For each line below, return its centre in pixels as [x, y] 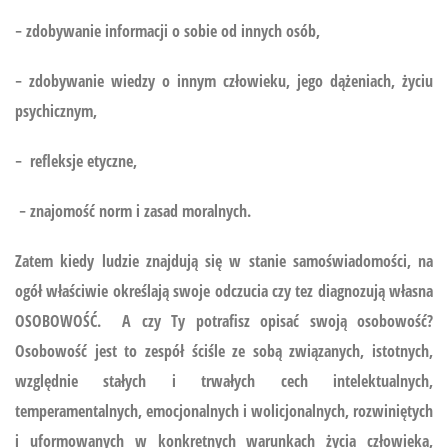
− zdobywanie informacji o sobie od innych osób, [167, 30]
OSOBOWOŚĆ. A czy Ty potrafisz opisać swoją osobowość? [224, 320]
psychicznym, [56, 110]
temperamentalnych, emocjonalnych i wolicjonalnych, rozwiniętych [224, 410]
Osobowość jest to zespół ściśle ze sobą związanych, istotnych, [224, 350]
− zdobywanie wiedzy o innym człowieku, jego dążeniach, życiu [224, 80]
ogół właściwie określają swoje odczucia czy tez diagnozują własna [224, 290]
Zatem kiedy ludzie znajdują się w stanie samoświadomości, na [224, 260]
